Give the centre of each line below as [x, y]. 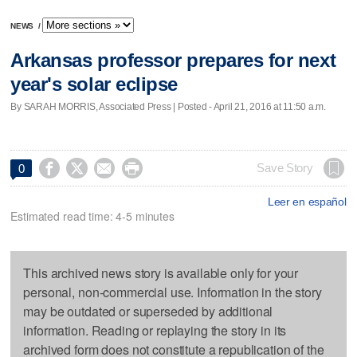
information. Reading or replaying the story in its [155, 330]
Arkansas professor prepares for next [173, 61]
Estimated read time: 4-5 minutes [92, 216]
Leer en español [307, 201]
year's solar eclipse [94, 84]
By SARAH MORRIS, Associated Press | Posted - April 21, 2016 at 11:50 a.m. [168, 106]
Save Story [285, 168]
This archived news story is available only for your [161, 273]
